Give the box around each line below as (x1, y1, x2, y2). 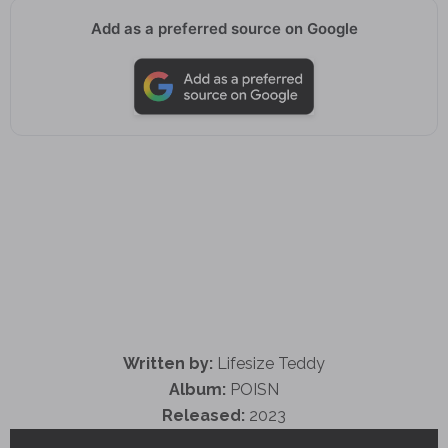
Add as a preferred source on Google (90, 19, 358, 38)
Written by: (123, 353, 213, 373)
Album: (169, 379, 226, 399)
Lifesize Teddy (213, 353, 325, 373)
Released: (162, 405, 245, 425)
